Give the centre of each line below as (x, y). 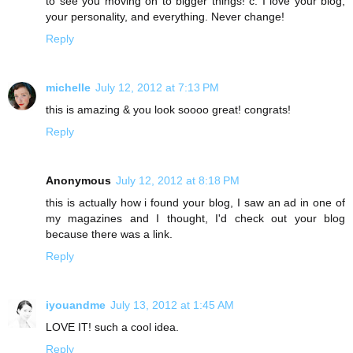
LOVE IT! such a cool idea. (112, 327)
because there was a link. (109, 234)
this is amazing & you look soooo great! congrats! (168, 109)
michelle (68, 87)
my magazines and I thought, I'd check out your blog (195, 218)
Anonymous (78, 180)
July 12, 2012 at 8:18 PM (178, 180)
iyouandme (76, 305)
